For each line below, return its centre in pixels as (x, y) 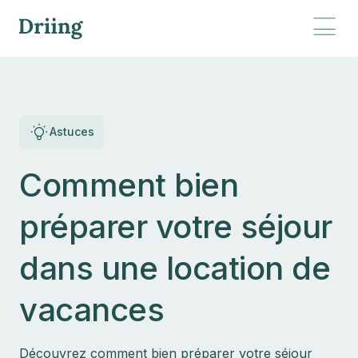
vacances (91, 310)
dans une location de (175, 268)
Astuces (72, 131)
